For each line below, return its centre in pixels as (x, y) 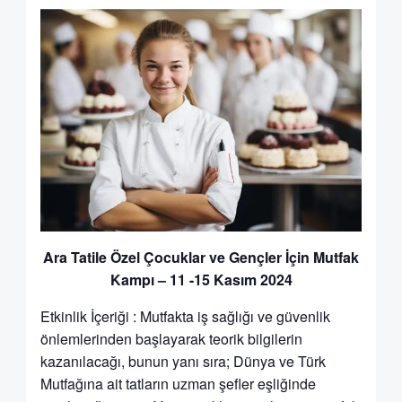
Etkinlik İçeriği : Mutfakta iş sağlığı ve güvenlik (185, 317)
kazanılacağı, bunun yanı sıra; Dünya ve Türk (183, 362)
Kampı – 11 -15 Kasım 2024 (201, 280)
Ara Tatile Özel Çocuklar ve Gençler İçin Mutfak (201, 258)
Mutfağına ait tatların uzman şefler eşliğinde (178, 384)
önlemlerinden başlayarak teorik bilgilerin (171, 339)
